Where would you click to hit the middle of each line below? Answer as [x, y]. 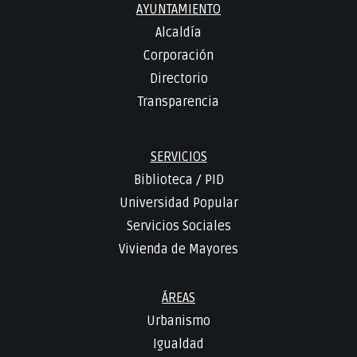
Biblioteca [163, 180]
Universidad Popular [178, 204]
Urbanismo [178, 322]
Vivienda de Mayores [178, 250]
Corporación [178, 55]
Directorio [178, 78]
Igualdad [178, 345]
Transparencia [178, 102]
